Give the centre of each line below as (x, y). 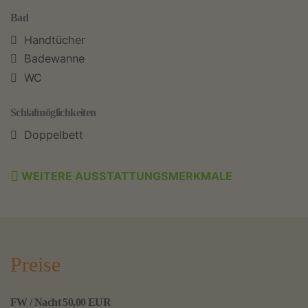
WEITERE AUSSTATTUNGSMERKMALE (125, 176)
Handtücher (55, 40)
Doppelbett (54, 135)
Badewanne (54, 59)
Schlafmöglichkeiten (53, 113)
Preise (35, 265)
